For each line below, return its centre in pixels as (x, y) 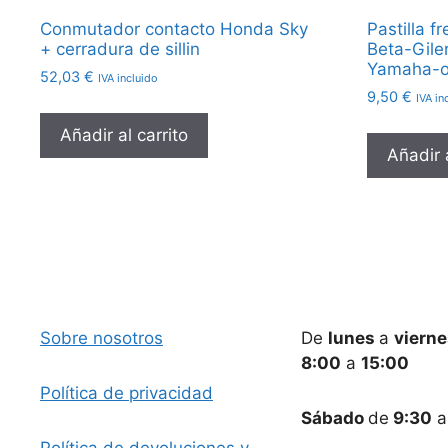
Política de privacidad (126, 392)
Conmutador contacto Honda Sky (174, 28)
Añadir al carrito (124, 134)
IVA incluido (128, 78)
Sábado (334, 417)
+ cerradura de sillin (120, 48)
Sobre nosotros (101, 337)
